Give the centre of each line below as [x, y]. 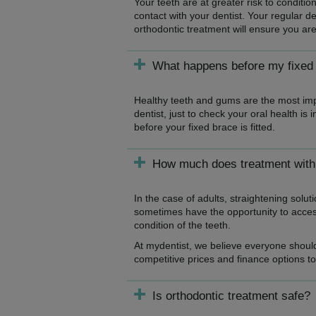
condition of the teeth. [182, 225]
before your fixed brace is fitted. [205, 127]
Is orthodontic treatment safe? [231, 296]
